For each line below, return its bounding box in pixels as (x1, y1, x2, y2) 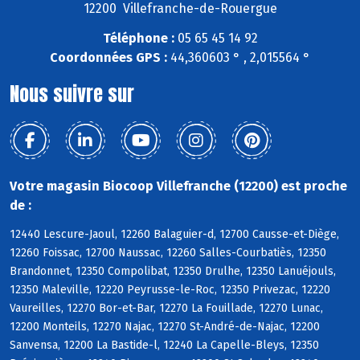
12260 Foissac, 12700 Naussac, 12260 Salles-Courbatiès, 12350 (10, 246, 326, 260)
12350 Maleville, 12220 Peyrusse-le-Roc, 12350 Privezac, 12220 (10, 283, 330, 297)
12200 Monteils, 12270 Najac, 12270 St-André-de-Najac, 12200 (10, 320, 320, 334)
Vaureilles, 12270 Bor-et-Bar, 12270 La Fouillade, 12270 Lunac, (10, 301, 323, 316)
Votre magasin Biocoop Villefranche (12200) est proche (10, 178, 347, 194)
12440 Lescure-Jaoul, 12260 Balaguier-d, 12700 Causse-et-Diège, (10, 227, 339, 242)
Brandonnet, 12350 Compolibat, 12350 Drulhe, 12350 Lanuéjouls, (10, 264, 336, 279)
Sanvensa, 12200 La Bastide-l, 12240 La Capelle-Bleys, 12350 (10, 338, 319, 353)
